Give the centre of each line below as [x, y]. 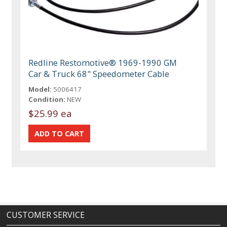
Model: [40, 89]
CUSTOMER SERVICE [46, 215]
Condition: [47, 100]
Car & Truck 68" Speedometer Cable [99, 74]
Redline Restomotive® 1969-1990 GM [103, 63]
